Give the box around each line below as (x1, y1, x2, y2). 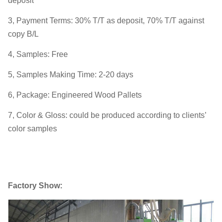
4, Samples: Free (8, 50, 68, 58)
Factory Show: (8, 181, 62, 190)
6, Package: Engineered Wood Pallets (8, 90, 142, 99)
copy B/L (8, 29, 39, 38)
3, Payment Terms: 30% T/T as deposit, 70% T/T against (8, 16, 204, 25)
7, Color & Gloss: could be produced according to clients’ (8, 111, 206, 119)
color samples (8, 124, 57, 133)
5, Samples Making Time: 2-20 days (8, 70, 133, 79)
